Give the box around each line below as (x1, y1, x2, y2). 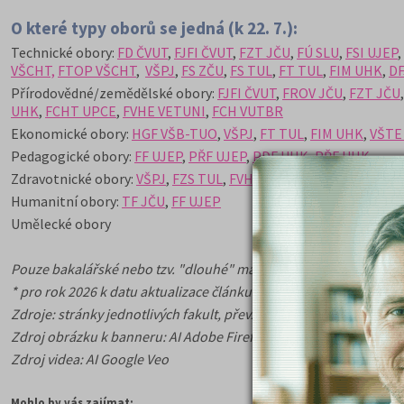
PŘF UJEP (188, 147, 246, 165)
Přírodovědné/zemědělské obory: (11, 84, 217, 102)
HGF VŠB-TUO (132, 124, 217, 142)
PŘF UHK (315, 147, 370, 165)
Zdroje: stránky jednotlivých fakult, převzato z (11, 305, 289, 323)
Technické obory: (11, 43, 117, 61)
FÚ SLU (297, 43, 339, 61)
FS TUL (230, 61, 272, 79)
